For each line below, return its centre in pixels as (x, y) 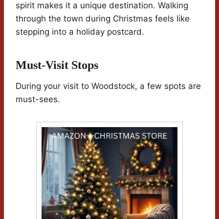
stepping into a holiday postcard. (80, 32)
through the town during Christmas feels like (103, 19)
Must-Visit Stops (57, 65)
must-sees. (38, 99)
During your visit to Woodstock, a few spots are (108, 86)
